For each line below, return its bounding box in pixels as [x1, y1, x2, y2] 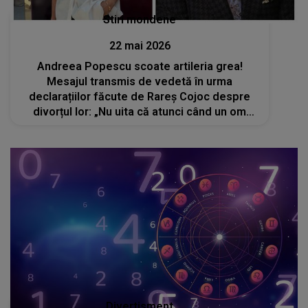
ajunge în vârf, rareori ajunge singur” [45, 120, 234, 133]
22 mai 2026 [109, 38, 170, 52]
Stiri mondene [103, 12, 177, 26]
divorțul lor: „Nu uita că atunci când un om [33, 104, 247, 118]
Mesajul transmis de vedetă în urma [47, 74, 233, 88]
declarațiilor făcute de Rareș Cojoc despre [29, 89, 251, 103]
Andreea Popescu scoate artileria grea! [36, 59, 243, 73]
